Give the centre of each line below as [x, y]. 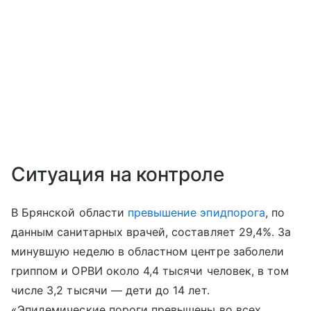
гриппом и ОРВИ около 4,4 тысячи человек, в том [150, 271]
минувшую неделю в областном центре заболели [148, 251]
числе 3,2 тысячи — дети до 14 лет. [110, 290]
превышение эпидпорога [196, 212]
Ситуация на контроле [118, 174]
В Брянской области [69, 212]
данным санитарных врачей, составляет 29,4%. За [151, 232]
